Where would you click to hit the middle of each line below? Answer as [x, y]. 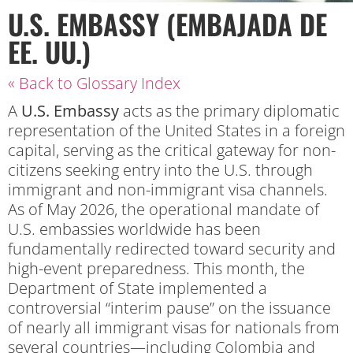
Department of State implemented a [137, 288]
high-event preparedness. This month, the [156, 268]
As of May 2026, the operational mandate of [163, 209]
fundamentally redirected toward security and [172, 249]
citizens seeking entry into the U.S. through [160, 170]
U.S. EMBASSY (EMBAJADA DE [167, 24]
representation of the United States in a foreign [176, 130]
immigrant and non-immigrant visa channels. [168, 190]
